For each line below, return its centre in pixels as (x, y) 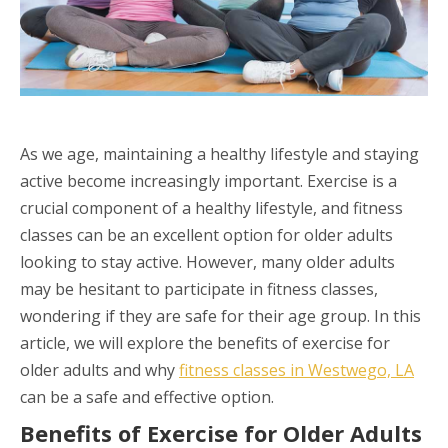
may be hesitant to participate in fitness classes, (199, 288)
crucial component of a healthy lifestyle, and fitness (211, 207)
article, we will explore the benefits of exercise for (205, 342)
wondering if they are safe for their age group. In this (220, 315)
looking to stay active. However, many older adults (207, 261)
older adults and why (99, 369)
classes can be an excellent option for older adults (206, 234)
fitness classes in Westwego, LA (296, 369)
